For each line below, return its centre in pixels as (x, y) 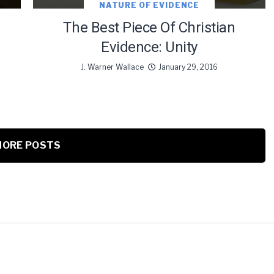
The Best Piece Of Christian (149, 28)
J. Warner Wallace (112, 67)
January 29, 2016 (188, 67)
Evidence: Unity (149, 47)
